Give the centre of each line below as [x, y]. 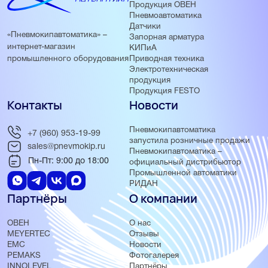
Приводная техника [166, 59]
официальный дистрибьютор [185, 162]
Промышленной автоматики [183, 173]
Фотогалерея [154, 256]
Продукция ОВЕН [162, 5]
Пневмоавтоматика [165, 16]
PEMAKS [24, 256]
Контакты [35, 105]
